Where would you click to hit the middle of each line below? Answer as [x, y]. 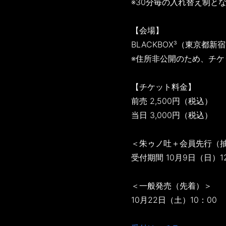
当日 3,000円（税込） [172, 115]
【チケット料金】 [163, 87]
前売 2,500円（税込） [172, 101]
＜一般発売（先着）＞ [171, 186]
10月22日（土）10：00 [174, 200]
